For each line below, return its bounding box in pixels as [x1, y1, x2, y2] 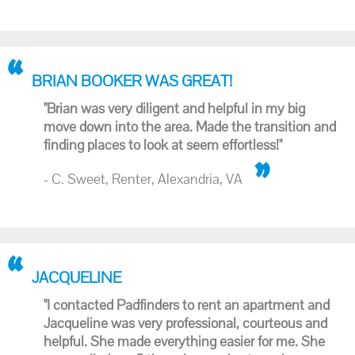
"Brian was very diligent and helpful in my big [44, 99, 305, 117]
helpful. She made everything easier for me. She [44, 332, 325, 350]
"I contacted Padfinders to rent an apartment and [44, 296, 330, 314]
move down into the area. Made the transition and [44, 117, 336, 136]
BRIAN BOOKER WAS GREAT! [32, 71, 232, 91]
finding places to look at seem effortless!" [44, 136, 282, 154]
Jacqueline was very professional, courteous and [44, 314, 327, 332]
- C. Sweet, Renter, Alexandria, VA [44, 170, 242, 188]
